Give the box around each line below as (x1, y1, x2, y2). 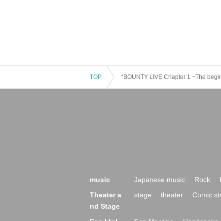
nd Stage (90, 202, 120, 210)
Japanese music (134, 176, 185, 184)
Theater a (90, 191, 121, 199)
